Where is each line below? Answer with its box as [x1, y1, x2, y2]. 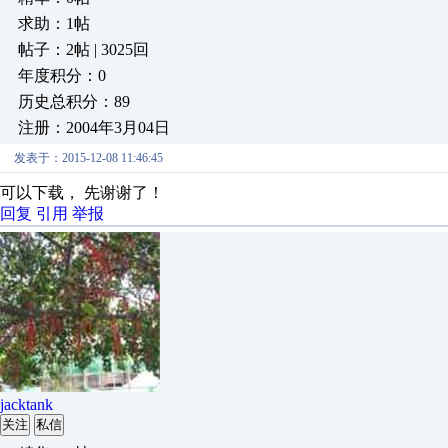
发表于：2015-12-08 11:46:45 [14, 151, 163, 165]
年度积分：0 [18, 67, 106, 84]
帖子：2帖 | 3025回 [18, 41, 149, 58]
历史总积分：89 [18, 93, 130, 110]
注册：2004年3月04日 [18, 119, 170, 136]
